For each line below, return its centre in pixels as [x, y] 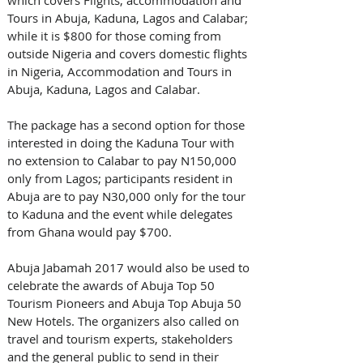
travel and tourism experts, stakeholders [122, 338]
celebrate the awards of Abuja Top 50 [113, 285]
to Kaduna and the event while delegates [122, 214]
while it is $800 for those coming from [116, 35]
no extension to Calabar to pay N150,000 [124, 160]
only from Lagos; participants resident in [122, 178]
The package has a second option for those [128, 124]
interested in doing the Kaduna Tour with [122, 142]
